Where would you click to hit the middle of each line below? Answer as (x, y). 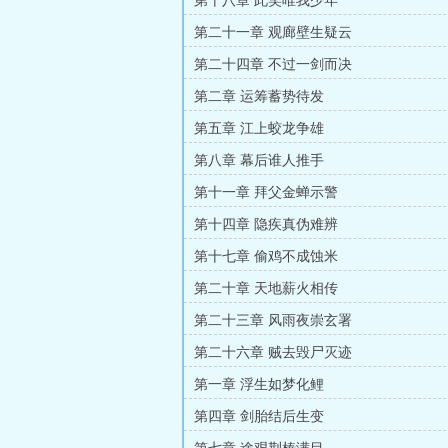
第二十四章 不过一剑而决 (273, 64)
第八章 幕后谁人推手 (259, 160)
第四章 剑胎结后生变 (259, 416)
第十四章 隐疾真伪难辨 (266, 224)
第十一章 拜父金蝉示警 (266, 192)
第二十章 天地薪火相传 (266, 288)
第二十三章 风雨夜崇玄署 (273, 320)
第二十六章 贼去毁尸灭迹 (273, 352)
